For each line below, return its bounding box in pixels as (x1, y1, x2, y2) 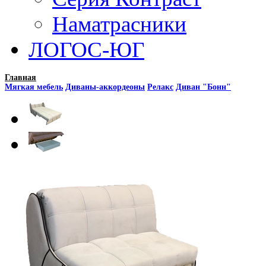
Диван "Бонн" (176, 83, 231, 91)
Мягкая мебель (5, 83, 63, 91)
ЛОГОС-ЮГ (28, 37, 144, 62)
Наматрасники (52, 12, 186, 36)
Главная (5, 73, 36, 82)
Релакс (147, 83, 173, 91)
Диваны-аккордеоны (65, 83, 145, 91)
